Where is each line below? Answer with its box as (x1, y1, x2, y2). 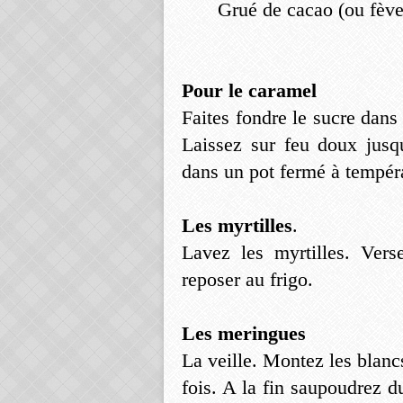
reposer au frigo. (182, 268, 313, 291)
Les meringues (182, 322, 306, 345)
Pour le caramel (182, 79, 317, 102)
